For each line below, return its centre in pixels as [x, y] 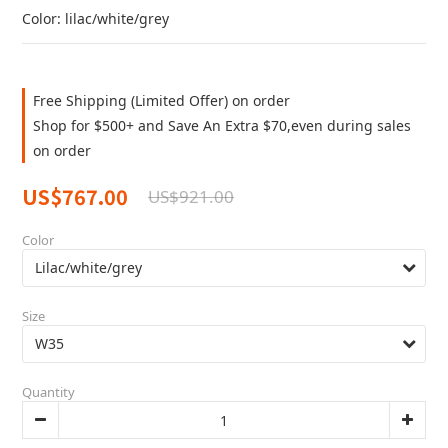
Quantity [48, 392]
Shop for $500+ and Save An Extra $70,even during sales [222, 125]
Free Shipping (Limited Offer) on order [161, 100]
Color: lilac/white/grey [95, 18]
